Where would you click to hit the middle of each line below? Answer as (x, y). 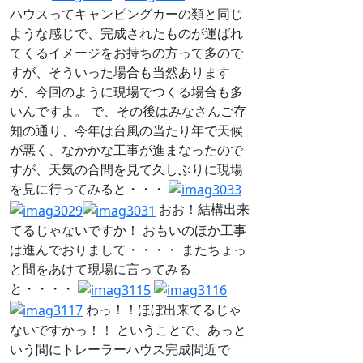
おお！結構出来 (203, 209)
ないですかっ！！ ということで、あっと (128, 330)
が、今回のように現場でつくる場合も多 (126, 91)
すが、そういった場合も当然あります (120, 72)
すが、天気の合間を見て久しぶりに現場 (126, 169)
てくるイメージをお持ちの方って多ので (126, 52)
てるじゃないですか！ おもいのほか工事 (128, 231)
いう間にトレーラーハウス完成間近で (120, 350)
